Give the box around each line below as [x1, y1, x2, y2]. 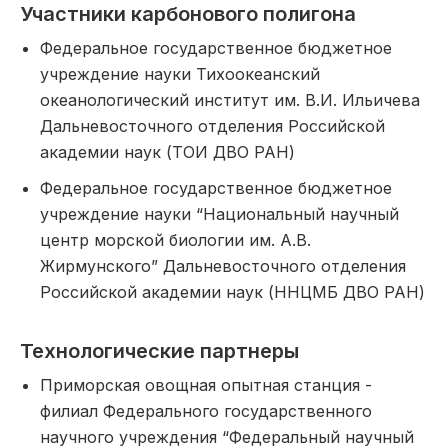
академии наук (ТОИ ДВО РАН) [40, 142, 295, 162]
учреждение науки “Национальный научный [40, 204, 399, 224]
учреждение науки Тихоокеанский [40, 64, 320, 84]
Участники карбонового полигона [20, 2, 356, 26]
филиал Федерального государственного [40, 401, 372, 421]
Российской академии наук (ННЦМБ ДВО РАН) [40, 282, 425, 302]
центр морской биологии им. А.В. [40, 230, 311, 250]
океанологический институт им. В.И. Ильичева [40, 90, 420, 110]
